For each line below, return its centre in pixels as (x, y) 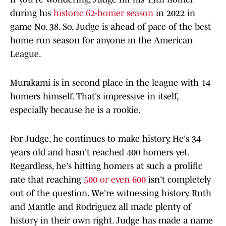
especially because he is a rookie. (75, 110)
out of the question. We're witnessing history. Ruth (111, 193)
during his (32, 13)
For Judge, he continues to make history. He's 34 (105, 139)
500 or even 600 (115, 180)
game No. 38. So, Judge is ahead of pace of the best (110, 27)
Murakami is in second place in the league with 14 (110, 83)
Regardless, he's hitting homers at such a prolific (106, 166)
